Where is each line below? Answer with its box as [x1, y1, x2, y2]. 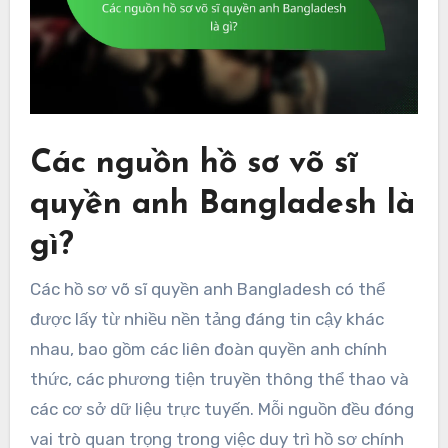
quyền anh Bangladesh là [29, 189, 415, 222]
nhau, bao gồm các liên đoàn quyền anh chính [29, 338, 387, 359]
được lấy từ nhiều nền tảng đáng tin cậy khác [29, 308, 384, 329]
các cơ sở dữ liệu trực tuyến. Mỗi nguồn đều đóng [29, 398, 414, 419]
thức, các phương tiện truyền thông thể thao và [29, 368, 409, 389]
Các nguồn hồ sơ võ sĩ [29, 148, 357, 181]
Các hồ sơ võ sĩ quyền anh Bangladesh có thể [29, 278, 385, 299]
